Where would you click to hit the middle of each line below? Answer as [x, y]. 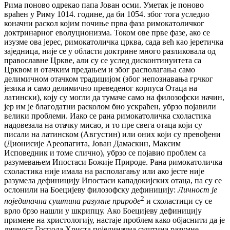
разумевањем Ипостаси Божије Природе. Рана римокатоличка [113, 162]
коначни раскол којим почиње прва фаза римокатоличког [104, 24]
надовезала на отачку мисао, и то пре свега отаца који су [103, 125]
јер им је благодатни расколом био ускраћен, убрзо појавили [110, 107]
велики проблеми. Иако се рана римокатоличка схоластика [108, 116]
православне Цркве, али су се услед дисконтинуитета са [103, 61]
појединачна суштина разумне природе [72, 201]
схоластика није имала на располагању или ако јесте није [104, 171]
